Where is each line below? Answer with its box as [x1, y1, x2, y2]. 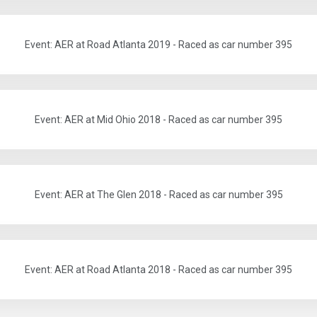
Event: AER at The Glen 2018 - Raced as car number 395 [34, 189, 283, 201]
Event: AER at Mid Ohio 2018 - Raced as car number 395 [35, 114, 282, 126]
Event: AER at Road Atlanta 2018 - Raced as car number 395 [25, 264, 292, 276]
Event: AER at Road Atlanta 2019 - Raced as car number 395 [25, 39, 292, 51]
